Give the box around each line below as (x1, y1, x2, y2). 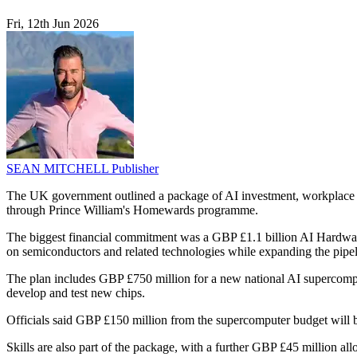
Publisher (112, 162, 159, 176)
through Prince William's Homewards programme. (6, 203, 258, 218)
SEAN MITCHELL (6, 162, 112, 176)
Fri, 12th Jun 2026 (6, 17, 99, 31)
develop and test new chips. (6, 286, 145, 300)
